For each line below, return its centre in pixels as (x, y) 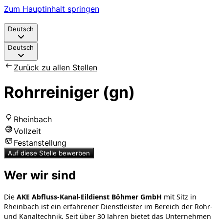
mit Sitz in (179, 197)
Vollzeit (27, 131)
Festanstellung (40, 142)
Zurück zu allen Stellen (55, 67)
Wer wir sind (40, 175)
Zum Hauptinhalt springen (52, 9)
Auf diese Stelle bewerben (49, 153)
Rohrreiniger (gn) (69, 92)
